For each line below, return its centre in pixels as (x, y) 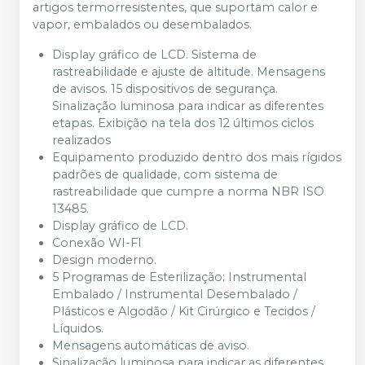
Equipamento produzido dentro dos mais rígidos (197, 157)
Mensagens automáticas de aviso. (151, 345)
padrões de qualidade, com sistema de (165, 174)
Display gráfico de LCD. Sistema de (154, 55)
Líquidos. (78, 328)
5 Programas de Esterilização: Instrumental (179, 277)
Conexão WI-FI (97, 243)
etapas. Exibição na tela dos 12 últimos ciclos (183, 123)
